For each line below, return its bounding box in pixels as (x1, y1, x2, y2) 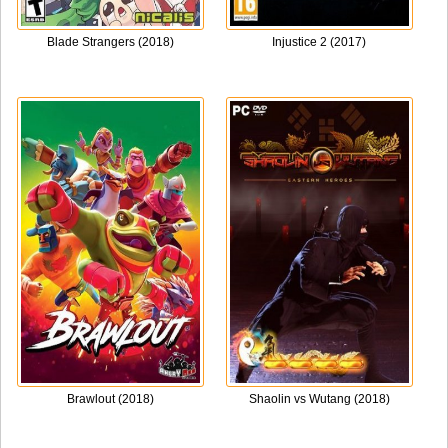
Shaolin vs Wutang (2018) (248, 391, 390, 406)
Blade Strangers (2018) (46, 34, 174, 49)
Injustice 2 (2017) (272, 34, 366, 49)
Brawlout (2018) (66, 391, 154, 406)
